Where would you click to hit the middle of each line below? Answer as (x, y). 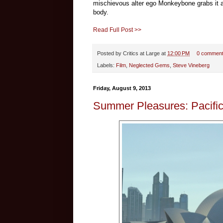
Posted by (110, 53)
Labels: (107, 65)
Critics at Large (141, 53)
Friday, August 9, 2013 (122, 88)
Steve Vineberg (191, 65)
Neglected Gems (149, 65)
